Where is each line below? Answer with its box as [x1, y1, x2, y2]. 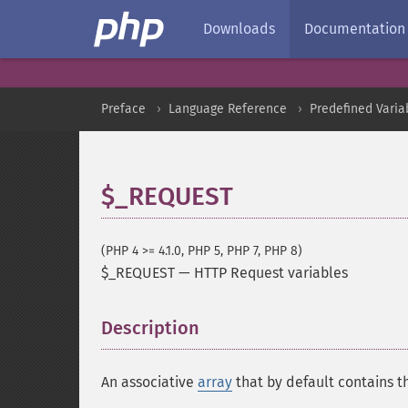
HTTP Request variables [194, 264, 348, 281]
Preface [101, 101, 146, 117]
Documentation [304, 20, 405, 37]
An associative [101, 373, 198, 391]
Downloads [203, 20, 275, 37]
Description [101, 317, 199, 339]
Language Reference [168, 101, 287, 117]
